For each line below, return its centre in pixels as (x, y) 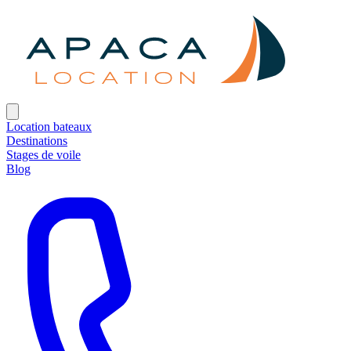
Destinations (37, 140)
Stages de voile (43, 154)
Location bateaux (49, 126)
